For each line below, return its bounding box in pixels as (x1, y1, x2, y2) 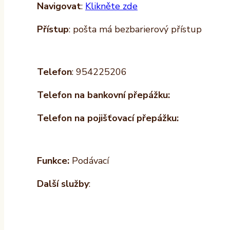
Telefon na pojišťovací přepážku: (37, 112, 179, 125)
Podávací (69, 155, 109, 167)
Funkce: (37, 155, 69, 167)
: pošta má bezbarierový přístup (69, 23, 202, 36)
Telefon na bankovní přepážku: (37, 89, 170, 102)
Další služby (37, 178, 89, 190)
